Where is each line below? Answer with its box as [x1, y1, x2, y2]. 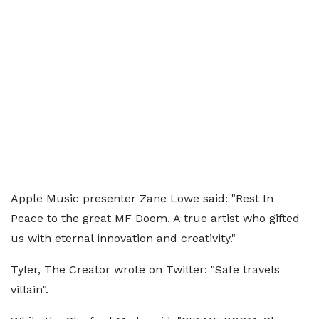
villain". [11, 283, 48, 297]
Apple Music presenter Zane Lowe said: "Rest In [11, 192, 273, 206]
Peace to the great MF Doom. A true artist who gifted [11, 211, 300, 226]
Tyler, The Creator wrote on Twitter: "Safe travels [11, 263, 280, 277]
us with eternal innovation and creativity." [11, 231, 236, 246]
